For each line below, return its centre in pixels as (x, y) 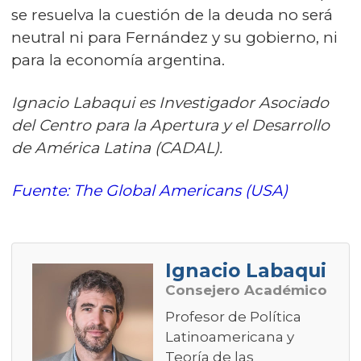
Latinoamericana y (230, 337)
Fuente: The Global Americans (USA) (149, 191)
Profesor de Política (233, 317)
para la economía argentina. (118, 60)
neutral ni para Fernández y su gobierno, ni (174, 37)
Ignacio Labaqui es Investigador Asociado (170, 103)
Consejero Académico (246, 290)
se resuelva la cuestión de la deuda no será (172, 15)
